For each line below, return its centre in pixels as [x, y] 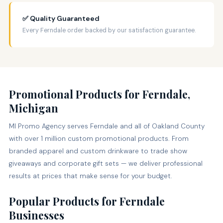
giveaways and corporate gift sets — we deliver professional [106, 164]
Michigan [33, 108]
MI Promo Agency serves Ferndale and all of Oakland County [107, 126]
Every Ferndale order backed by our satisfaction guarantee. [109, 30]
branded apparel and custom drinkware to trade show [98, 151]
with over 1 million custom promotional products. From [99, 139]
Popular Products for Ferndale [87, 201]
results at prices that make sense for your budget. [90, 176]
